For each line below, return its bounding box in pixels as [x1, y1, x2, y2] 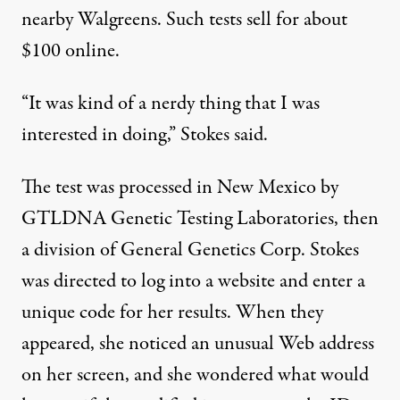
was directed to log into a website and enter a [21, 267, 365, 296]
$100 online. [21, 37, 120, 65]
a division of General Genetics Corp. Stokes [21, 236, 359, 264]
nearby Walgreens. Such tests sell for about [21, 5, 347, 34]
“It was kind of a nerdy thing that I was [21, 89, 320, 118]
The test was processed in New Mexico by [21, 173, 338, 202]
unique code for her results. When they [21, 298, 323, 327]
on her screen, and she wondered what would [21, 361, 369, 389]
